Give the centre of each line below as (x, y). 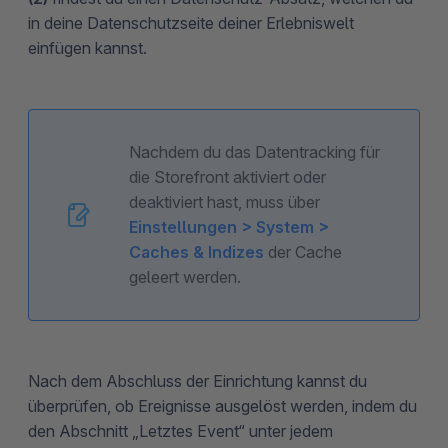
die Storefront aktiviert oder (227, 176)
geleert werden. (185, 276)
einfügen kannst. (87, 47)
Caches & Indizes (196, 251)
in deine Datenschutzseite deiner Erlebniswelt (191, 22)
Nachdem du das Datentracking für (254, 151)
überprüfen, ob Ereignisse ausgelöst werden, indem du (222, 405)
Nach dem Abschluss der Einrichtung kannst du (197, 380)
